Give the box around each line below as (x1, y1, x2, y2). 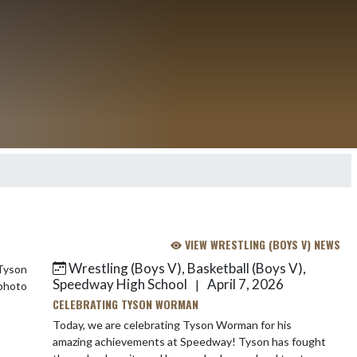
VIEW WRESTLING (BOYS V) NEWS (182, 236, 340, 253)
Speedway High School (53, 276, 190, 292)
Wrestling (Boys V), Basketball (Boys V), (66, 260, 306, 277)
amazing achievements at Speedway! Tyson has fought (53, 335, 326, 348)
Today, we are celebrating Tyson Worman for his (53, 318, 292, 331)
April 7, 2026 (205, 276, 284, 292)
